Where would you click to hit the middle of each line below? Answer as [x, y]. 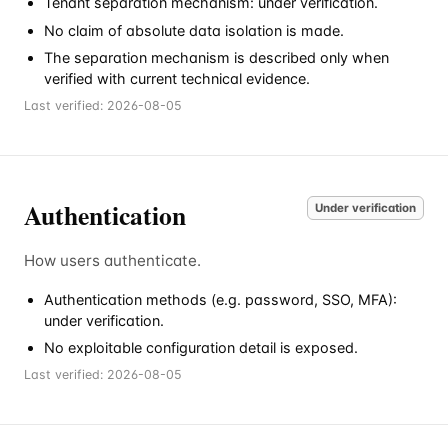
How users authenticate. [112, 260]
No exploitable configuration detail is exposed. [201, 347]
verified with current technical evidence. [177, 79]
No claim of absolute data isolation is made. [194, 30]
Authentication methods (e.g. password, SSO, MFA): [220, 299]
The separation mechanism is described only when [216, 58]
